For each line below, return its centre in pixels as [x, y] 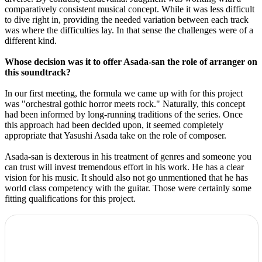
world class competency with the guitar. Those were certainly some [128, 188]
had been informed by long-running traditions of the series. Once [124, 114]
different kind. [31, 40]
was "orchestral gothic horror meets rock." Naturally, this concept [125, 104]
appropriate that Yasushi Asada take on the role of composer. [116, 135]
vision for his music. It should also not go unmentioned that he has [126, 177]
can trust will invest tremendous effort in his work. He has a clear [124, 167]
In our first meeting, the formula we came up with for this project [124, 93]
